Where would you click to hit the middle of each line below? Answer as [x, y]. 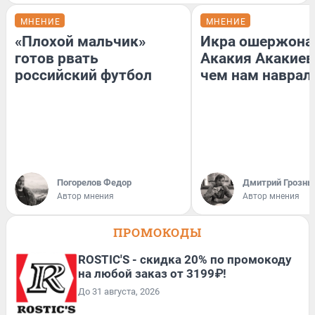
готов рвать [57, 58]
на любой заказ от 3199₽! [152, 273]
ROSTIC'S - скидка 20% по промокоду [185, 259]
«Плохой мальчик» [80, 41]
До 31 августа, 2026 [119, 291]
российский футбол [83, 75]
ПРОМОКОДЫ [157, 232]
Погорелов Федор [94, 182]
